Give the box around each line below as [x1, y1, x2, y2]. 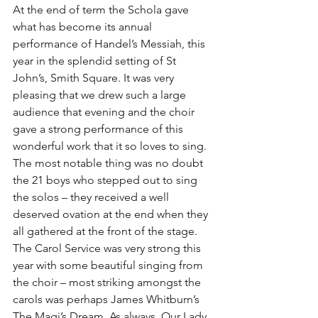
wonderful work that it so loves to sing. [13, 139, 209, 153]
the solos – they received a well [13, 190, 172, 204]
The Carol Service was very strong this [13, 241, 204, 256]
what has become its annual [13, 20, 155, 34]
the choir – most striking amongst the [13, 275, 204, 290]
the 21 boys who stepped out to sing [13, 173, 200, 187]
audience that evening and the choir [13, 105, 197, 119]
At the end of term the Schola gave [13, 3, 192, 17]
